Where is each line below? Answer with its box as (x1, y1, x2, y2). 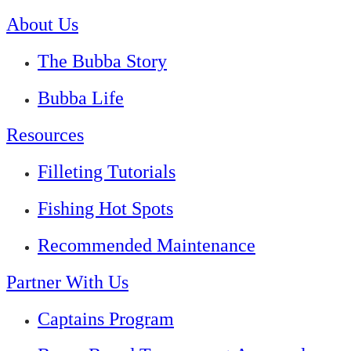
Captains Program (38, 308, 174, 329)
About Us (6, 14, 78, 35)
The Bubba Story (38, 51, 167, 72)
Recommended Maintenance (38, 234, 255, 255)
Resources (6, 125, 84, 146)
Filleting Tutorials (38, 161, 175, 182)
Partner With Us (6, 271, 128, 292)
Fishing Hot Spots (38, 197, 173, 219)
